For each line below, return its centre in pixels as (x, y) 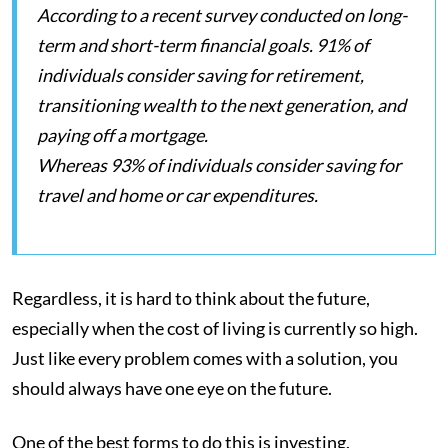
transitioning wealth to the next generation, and (221, 105)
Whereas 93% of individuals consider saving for (219, 165)
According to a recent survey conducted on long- (222, 15)
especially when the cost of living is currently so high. (215, 328)
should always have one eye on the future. (173, 388)
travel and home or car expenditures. (179, 195)
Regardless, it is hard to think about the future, (191, 298)
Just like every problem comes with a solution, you (205, 358)
